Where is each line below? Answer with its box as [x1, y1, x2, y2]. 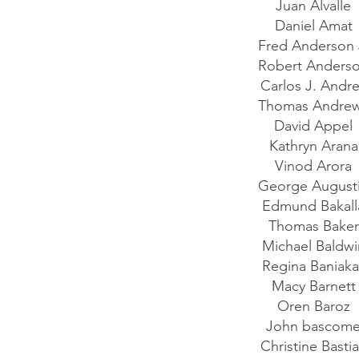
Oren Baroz [276, 297, 354, 315]
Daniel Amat [274, 17, 357, 34]
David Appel [274, 117, 357, 135]
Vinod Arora [275, 157, 356, 175]
